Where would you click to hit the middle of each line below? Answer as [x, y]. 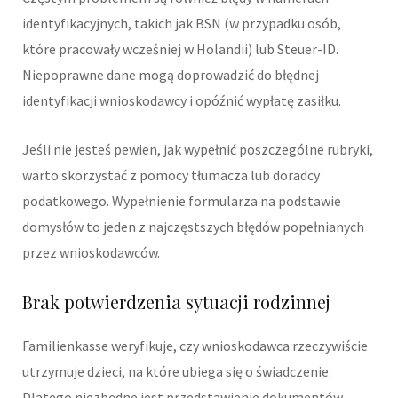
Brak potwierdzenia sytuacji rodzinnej [176, 302]
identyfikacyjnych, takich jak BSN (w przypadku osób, [182, 24]
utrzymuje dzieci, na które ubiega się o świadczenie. [177, 372]
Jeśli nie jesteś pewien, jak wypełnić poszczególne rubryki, [198, 150]
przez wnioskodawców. [91, 253]
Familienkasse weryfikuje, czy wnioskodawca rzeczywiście [195, 346]
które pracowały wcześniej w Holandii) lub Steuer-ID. [180, 49]
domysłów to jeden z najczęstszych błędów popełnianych [193, 227]
